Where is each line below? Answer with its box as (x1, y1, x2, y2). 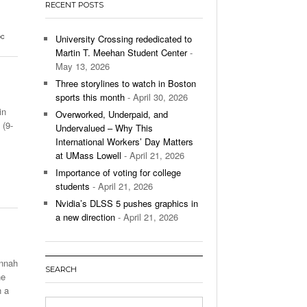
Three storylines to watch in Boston (56, 76, 196, 90)
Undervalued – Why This (56, 121, 153, 134)
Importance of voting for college (56, 165, 181, 179)
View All (36, 51, 66, 61)
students (56, 179, 90, 193)
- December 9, (103, 16, 154, 28)
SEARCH (45, 264, 77, 274)
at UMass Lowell (56, 148, 121, 162)
